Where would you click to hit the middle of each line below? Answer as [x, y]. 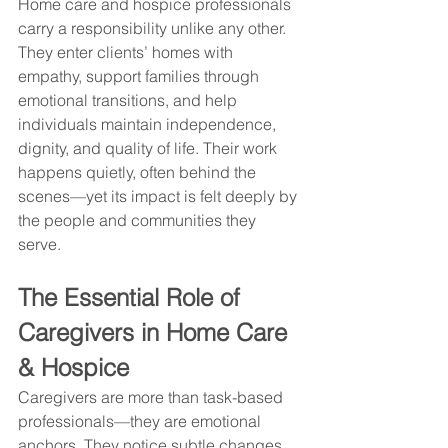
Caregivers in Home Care [156, 332]
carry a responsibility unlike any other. [154, 27]
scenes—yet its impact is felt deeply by [159, 195]
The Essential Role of [132, 297]
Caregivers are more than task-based [152, 396]
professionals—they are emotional [141, 420]
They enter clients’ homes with [127, 51]
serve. [39, 243]
